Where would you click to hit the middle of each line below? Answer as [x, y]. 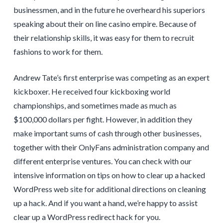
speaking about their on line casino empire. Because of [105, 24]
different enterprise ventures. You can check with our [102, 161]
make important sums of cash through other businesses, [107, 133]
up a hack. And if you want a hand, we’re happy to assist [105, 203]
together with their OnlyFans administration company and [111, 147]
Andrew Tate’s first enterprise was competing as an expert [111, 78]
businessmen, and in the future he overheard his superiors [109, 10]
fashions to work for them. [58, 52]
